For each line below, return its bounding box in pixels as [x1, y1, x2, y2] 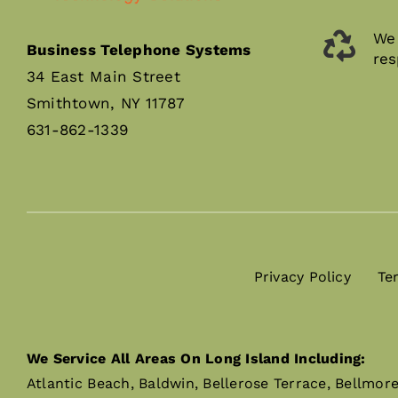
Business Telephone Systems [26, 41, 251, 60]
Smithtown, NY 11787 [26, 94, 185, 113]
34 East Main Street [26, 68, 180, 86]
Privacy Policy [253, 268, 351, 286]
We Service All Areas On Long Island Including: [26, 350, 366, 368]
